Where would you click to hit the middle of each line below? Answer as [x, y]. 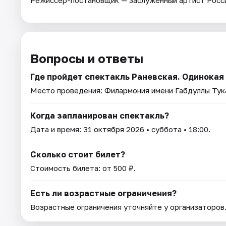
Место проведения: [67, 91]
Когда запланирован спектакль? [100, 116]
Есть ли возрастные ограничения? [103, 193]
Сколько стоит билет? [78, 155]
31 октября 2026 [114, 129]
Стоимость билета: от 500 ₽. [83, 168]
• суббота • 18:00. [177, 129]
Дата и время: [57, 129]
